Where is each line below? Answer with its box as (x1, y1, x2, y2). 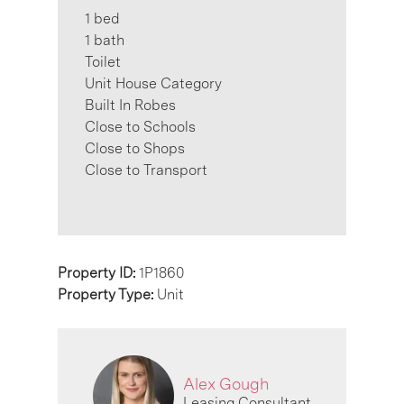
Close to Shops (85, 139, 185, 157)
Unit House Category (85, 74, 222, 92)
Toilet (85, 52, 121, 70)
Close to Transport (85, 161, 207, 179)
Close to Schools (85, 117, 196, 135)
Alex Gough (183, 374, 269, 394)
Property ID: (58, 263, 139, 281)
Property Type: (58, 285, 157, 303)
